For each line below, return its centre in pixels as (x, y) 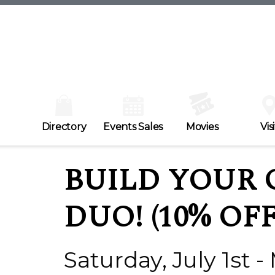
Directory (64, 127)
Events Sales (133, 127)
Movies (202, 127)
